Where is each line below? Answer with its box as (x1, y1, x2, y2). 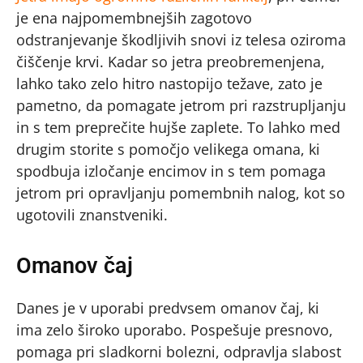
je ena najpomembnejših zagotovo (16, 8, 252, 28)
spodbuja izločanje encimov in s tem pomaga (16, 161, 326, 181)
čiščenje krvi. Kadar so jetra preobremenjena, (16, 52, 325, 72)
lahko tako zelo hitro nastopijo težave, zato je (16, 74, 322, 94)
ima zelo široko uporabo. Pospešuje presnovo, (16, 320, 333, 340)
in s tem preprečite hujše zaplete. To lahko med (16, 117, 340, 138)
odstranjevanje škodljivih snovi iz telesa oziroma (16, 30, 346, 50)
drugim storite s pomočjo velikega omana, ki (16, 139, 320, 160)
